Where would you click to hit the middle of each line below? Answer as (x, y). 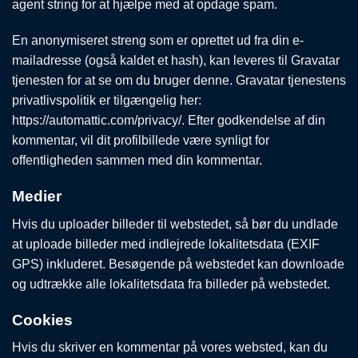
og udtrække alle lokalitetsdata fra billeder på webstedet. (171, 284)
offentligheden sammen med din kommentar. (137, 161)
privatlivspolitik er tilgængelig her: (107, 101)
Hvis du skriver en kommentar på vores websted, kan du (170, 348)
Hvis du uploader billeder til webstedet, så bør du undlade (175, 224)
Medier (37, 197)
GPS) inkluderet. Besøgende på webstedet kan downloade (178, 264)
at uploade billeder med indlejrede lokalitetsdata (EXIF (166, 244)
